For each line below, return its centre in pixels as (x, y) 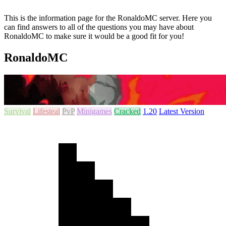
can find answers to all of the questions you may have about (99, 27)
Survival (17, 111)
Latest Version (182, 111)
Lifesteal (46, 111)
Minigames (94, 111)
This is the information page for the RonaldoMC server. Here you (108, 18)
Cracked (127, 111)
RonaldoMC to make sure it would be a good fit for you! (94, 36)
